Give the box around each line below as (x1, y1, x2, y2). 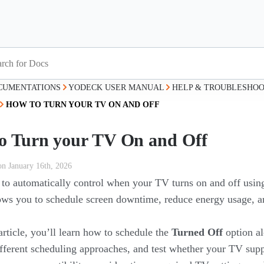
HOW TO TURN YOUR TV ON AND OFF (5, 100, 160, 109)
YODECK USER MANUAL (68, 83, 164, 92)
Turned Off (171, 226, 223, 238)
